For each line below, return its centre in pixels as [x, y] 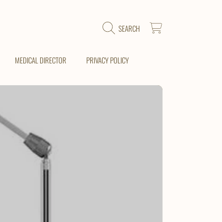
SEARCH [129, 28]
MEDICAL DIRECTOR [40, 60]
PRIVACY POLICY [107, 60]
